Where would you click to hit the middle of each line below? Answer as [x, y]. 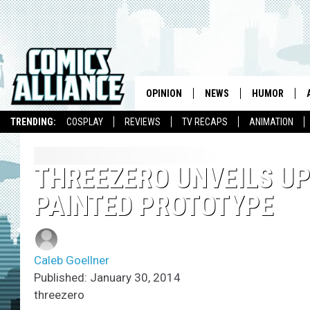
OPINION [164, 93]
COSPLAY [85, 122]
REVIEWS [143, 122]
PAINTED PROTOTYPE [154, 206]
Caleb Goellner [72, 261]
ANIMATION [271, 122]
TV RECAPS [205, 122]
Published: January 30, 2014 [107, 278]
